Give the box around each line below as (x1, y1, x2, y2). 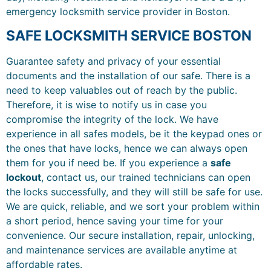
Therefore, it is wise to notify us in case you (6, 98, 207, 111)
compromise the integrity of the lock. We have (6, 113, 218, 125)
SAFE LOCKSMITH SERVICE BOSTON (6, 27, 252, 44)
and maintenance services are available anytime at (6, 243, 237, 256)
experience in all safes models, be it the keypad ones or (6, 127, 262, 140)
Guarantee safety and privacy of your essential (6, 54, 221, 67)
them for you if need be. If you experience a (6, 156, 211, 169)
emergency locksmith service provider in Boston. (6, 5, 230, 18)
